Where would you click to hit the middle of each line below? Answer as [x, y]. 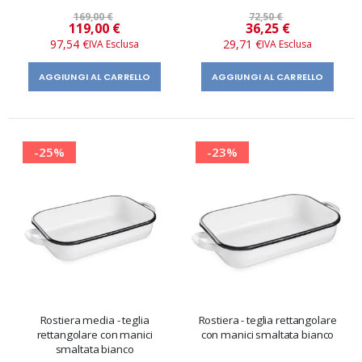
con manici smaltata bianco [267, 334]
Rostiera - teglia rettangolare [267, 320]
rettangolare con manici [95, 334]
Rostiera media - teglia [95, 320]
